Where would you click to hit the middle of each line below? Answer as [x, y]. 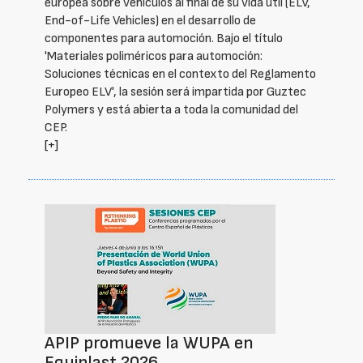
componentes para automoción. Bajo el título [164, 38]
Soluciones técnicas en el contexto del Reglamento [180, 74]
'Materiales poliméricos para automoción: [154, 56]
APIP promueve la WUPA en [149, 343]
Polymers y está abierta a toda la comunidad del [171, 110]
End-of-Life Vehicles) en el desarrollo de [150, 21]
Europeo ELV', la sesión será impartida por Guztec [175, 92]
